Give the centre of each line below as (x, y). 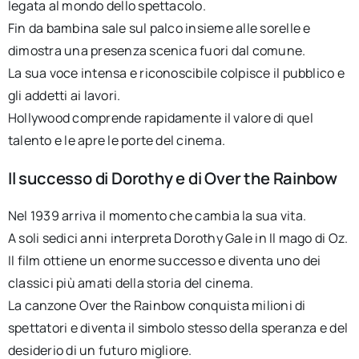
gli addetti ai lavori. (64, 95)
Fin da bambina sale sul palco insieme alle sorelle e (159, 28)
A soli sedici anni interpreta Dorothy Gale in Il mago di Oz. (178, 238)
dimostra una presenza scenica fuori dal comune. (157, 50)
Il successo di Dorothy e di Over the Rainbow (173, 178)
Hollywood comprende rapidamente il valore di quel (160, 117)
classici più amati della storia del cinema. (131, 283)
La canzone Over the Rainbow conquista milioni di (157, 306)
